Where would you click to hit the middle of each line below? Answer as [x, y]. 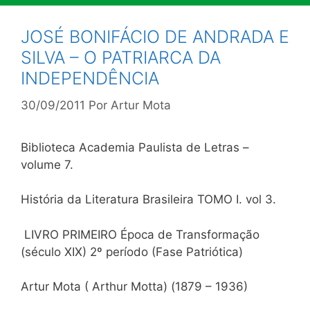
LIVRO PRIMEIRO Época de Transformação [140, 234]
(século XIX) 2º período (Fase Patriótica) [132, 252]
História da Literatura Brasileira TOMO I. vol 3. [148, 199]
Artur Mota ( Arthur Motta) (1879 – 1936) [134, 286]
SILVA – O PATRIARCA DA [121, 57]
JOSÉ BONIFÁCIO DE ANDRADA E [155, 37]
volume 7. [47, 164]
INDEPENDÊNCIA [90, 78]
